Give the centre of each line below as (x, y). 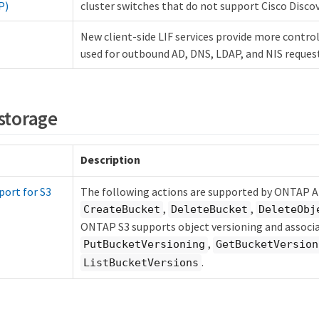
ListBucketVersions (141, 262)
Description (110, 159)
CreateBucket (122, 209)
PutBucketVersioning (144, 245)
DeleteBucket (209, 209)
